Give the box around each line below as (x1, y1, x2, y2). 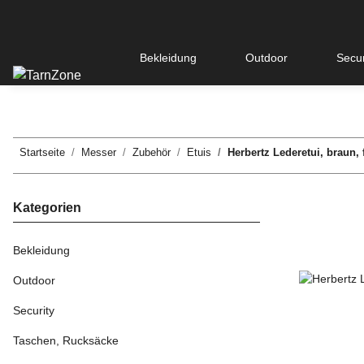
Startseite (19, 146, 65, 159)
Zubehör (132, 146, 171, 159)
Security (13, 304, 54, 318)
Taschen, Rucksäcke (13, 334, 119, 348)
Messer (81, 146, 116, 159)
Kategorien (13, 201, 81, 215)
